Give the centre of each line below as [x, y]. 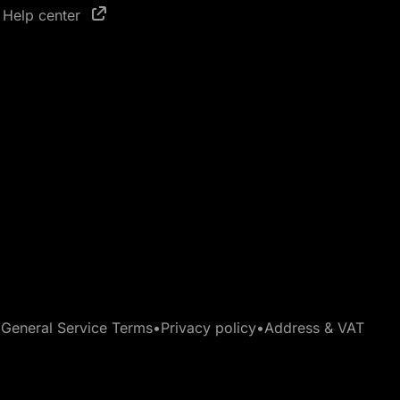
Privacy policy [208, 328]
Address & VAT [314, 328]
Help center [43, 16]
